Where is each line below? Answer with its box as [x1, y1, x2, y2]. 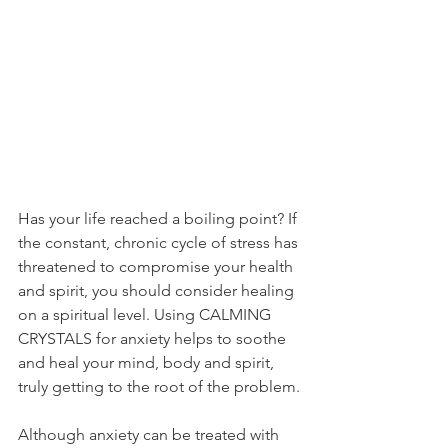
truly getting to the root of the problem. [18, 376, 300, 396]
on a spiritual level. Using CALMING [18, 304, 275, 324]
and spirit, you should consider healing [18, 280, 298, 300]
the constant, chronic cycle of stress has [18, 232, 302, 252]
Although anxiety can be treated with [18, 424, 283, 444]
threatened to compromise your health [18, 256, 297, 276]
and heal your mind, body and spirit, [18, 352, 278, 372]
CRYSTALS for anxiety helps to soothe [18, 328, 290, 348]
